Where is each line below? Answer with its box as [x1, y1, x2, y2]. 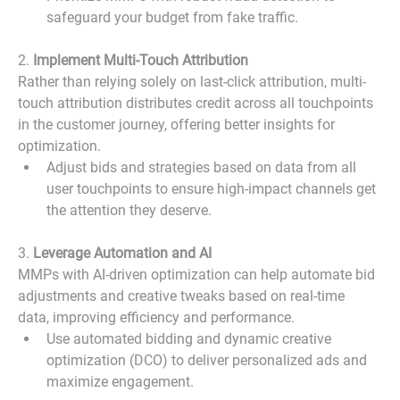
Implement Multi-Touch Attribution [33, 51, 249, 69]
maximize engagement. [46, 372, 195, 390]
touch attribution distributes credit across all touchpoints [18, 94, 378, 112]
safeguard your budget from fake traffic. [46, 8, 299, 26]
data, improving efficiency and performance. [18, 308, 296, 326]
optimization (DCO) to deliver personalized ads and [46, 351, 371, 369]
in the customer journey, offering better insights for [18, 115, 339, 133]
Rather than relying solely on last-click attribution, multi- [18, 72, 367, 90]
